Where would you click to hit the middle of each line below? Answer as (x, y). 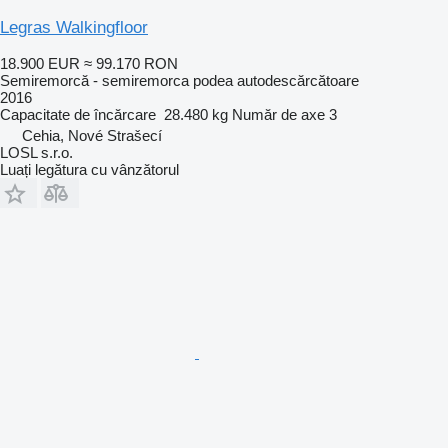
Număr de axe (278, 114)
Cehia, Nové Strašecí (92, 135)
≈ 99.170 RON (131, 63)
